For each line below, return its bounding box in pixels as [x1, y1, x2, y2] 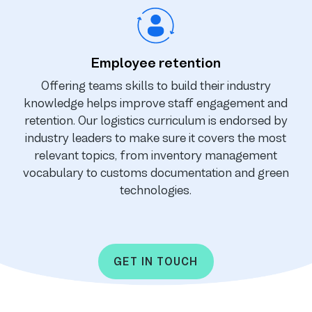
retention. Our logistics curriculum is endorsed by [24, 113, 288, 127]
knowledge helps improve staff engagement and [24, 95, 288, 110]
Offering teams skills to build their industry [40, 78, 271, 93]
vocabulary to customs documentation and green [22, 165, 289, 180]
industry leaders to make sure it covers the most [25, 130, 287, 145]
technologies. [120, 182, 192, 197]
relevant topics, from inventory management [34, 148, 278, 162]
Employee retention [91, 55, 221, 70]
